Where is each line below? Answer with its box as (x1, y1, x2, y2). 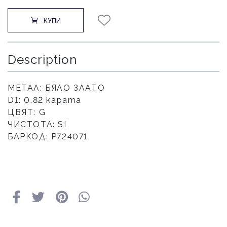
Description (8, 52, 77, 67)
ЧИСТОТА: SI (8, 120, 67, 129)
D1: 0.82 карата (8, 95, 82, 105)
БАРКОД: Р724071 (8, 132, 88, 141)
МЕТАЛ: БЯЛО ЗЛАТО (8, 83, 105, 93)
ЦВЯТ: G (8, 107, 46, 117)
